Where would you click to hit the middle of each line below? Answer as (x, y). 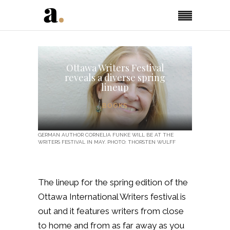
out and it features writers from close (111, 211)
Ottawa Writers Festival (115, 68)
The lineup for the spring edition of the (113, 182)
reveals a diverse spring (115, 78)
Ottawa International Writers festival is (112, 196)
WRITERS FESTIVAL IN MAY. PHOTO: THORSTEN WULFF (107, 142)
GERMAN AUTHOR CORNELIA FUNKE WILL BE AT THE (106, 135)
